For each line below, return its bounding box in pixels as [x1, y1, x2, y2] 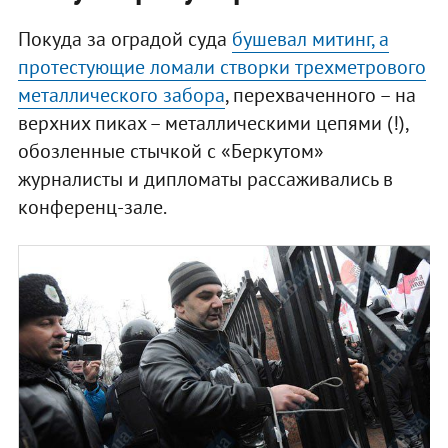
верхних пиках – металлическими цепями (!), [17, 110, 408, 137]
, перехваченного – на [224, 82, 416, 109]
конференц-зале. [17, 194, 167, 221]
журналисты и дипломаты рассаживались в [17, 166, 393, 193]
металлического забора [17, 82, 225, 109]
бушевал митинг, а [231, 26, 389, 53]
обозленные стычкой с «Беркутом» [17, 138, 324, 165]
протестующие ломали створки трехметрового [17, 54, 426, 81]
